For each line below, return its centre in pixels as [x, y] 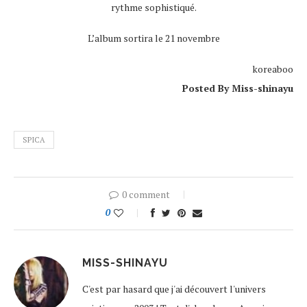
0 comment [146, 195]
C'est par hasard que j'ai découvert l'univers [174, 289]
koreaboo [273, 69]
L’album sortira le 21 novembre [153, 38]
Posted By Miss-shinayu [238, 88]
